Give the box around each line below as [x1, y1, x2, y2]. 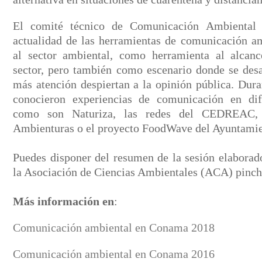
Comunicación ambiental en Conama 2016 [13, 247, 215, 260]
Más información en [13, 195, 114, 208]
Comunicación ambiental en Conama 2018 [13, 221, 215, 234]
